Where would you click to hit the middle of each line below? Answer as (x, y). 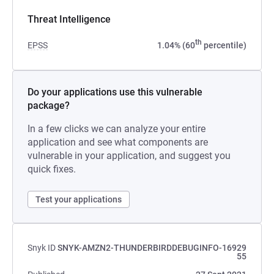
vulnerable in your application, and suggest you (129, 156)
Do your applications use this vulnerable (115, 92)
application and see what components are (118, 142)
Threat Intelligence (69, 19)
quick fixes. (52, 169)
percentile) (224, 45)
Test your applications (79, 199)
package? (49, 106)
